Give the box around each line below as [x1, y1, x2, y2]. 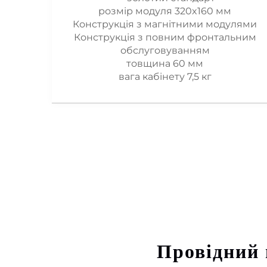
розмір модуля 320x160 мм [98, 5, 231, 17]
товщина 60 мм [126, 57, 203, 69]
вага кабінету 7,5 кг [118, 70, 212, 82]
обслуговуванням [120, 44, 210, 56]
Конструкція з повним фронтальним [73, 31, 256, 43]
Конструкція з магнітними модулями [73, 18, 257, 30]
